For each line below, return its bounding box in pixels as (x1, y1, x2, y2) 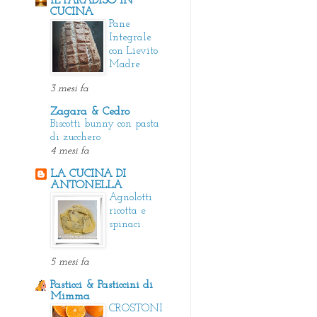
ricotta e (109, 205, 146, 217)
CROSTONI (109, 303, 163, 314)
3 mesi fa (50, 83, 88, 94)
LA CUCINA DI (50, 168, 126, 180)
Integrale (109, 32, 151, 43)
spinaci (109, 219, 141, 230)
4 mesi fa (50, 145, 89, 156)
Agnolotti (109, 192, 152, 203)
